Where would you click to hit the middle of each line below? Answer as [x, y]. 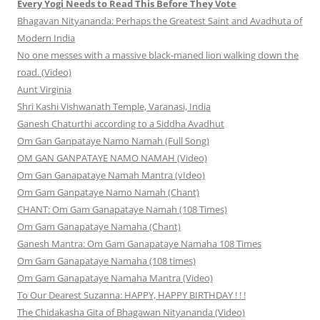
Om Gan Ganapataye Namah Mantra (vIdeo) [111, 175]
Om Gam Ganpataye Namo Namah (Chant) [108, 192]
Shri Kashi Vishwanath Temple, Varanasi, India [114, 107]
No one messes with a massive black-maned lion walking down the [158, 55]
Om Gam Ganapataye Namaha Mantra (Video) [115, 278]
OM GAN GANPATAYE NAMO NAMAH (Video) [112, 158]
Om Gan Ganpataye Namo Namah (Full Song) [113, 141]
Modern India [46, 38]
